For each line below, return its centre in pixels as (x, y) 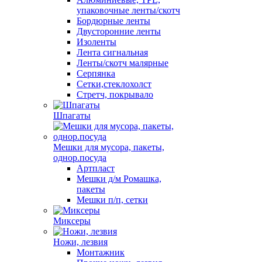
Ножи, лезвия (80, 242)
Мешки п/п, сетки (112, 200)
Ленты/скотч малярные (123, 63)
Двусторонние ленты (119, 31)
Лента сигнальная (112, 52)
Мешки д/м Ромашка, (119, 179)
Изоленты (96, 42)
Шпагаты (72, 116)
